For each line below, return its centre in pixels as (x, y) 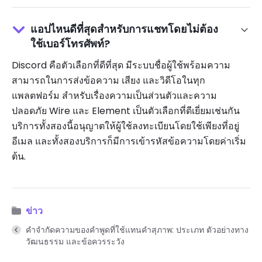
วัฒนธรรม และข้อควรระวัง (75, 242)
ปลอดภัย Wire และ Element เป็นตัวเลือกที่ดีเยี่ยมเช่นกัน (126, 111)
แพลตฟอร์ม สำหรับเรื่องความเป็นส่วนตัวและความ (114, 95)
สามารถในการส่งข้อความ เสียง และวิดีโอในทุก (108, 80)
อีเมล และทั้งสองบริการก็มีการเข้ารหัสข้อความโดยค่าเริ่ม (129, 141)
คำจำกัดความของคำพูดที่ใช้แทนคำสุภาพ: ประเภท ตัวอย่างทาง (137, 230)
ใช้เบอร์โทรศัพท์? (70, 43)
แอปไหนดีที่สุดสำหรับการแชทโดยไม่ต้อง (124, 29)
